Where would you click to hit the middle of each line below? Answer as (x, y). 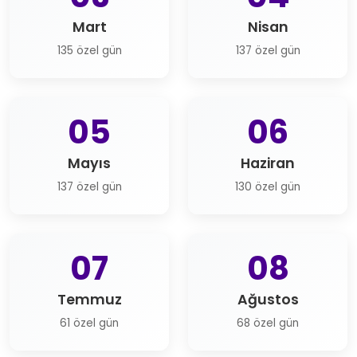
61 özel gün (89, 323)
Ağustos (268, 300)
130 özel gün (268, 187)
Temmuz (89, 300)
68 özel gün (268, 323)
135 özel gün (89, 51)
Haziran (268, 163)
